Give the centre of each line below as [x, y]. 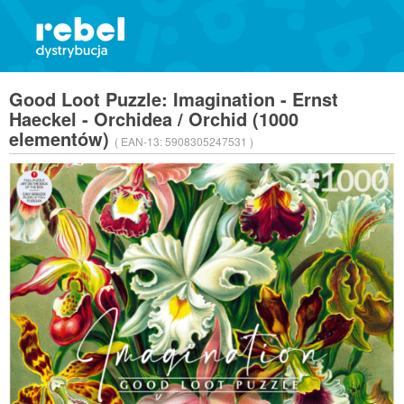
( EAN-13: [140, 141]
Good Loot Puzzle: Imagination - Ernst [174, 99]
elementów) [62, 138]
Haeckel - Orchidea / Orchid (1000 [154, 119]
